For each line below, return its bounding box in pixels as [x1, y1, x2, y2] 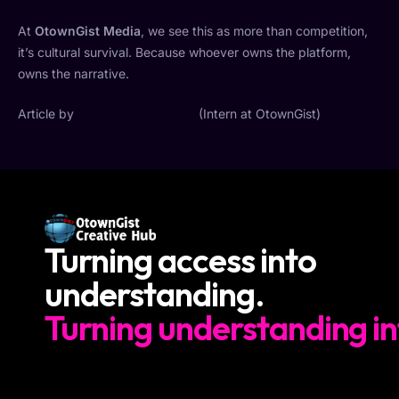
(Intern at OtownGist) [195, 106, 321, 122]
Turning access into [45, 239, 316, 282]
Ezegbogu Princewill [77, 106, 195, 122]
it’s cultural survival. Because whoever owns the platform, [18, 45, 351, 61]
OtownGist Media [35, 23, 141, 39]
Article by [18, 106, 77, 122]
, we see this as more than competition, [141, 23, 368, 39]
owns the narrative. [18, 66, 129, 82]
